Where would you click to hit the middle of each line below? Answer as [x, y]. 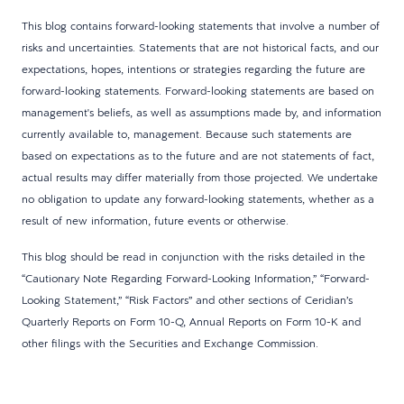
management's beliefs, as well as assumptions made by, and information [202, 111]
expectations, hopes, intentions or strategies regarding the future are [193, 68]
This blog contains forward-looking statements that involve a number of [201, 25]
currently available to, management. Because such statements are [187, 133]
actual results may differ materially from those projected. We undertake [200, 176]
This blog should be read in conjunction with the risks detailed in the [193, 256]
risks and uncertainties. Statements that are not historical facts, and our [200, 46]
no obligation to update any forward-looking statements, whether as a [198, 198]
